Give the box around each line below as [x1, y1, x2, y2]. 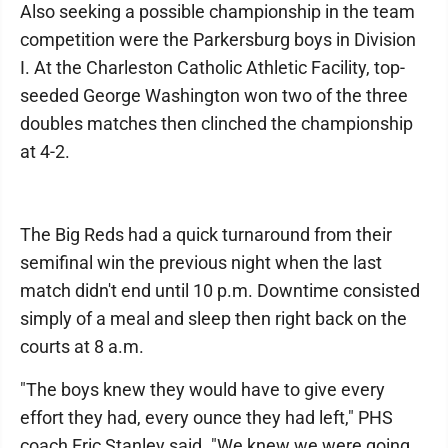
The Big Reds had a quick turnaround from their [20, 224, 392, 245]
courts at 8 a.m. [20, 336, 144, 357]
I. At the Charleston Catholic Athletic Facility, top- [20, 57, 405, 78]
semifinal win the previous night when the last [20, 252, 382, 273]
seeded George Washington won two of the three [20, 85, 408, 106]
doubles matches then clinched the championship [20, 113, 413, 134]
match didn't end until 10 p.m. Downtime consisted [20, 280, 420, 301]
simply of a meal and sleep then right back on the [20, 308, 407, 329]
